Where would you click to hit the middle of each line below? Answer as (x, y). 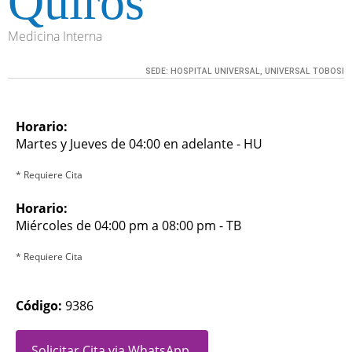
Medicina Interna (55, 37)
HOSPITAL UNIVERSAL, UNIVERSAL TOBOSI (257, 71)
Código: (40, 306)
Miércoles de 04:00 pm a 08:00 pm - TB (128, 226)
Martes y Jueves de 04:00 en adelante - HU (139, 144)
